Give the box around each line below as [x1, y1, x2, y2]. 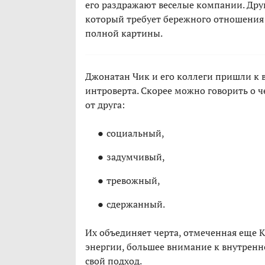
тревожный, [106, 174, 160, 188]
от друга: [85, 98, 125, 112]
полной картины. [85, 27, 163, 40]
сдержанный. [106, 198, 165, 211]
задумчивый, [106, 150, 165, 164]
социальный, [106, 127, 164, 140]
